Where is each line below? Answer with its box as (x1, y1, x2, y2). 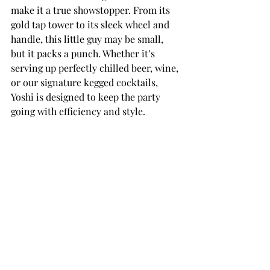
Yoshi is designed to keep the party (11, 90, 163, 103)
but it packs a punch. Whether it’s (11, 47, 157, 60)
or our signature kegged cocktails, (11, 76, 160, 89)
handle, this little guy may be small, (11, 33, 166, 45)
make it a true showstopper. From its (11, 4, 172, 16)
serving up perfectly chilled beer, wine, (11, 61, 181, 74)
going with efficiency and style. (11, 105, 145, 118)
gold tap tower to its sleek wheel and (11, 18, 172, 31)
